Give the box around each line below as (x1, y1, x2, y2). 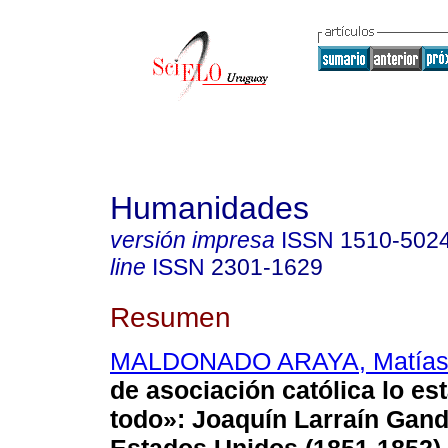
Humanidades (110, 190, 309, 226)
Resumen (110, 300, 231, 333)
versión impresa (110, 227, 275, 253)
